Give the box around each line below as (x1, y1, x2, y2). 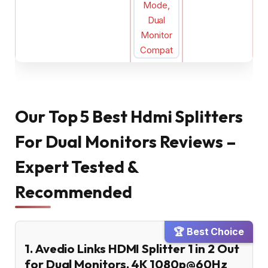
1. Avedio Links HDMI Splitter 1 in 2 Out (25, 240, 239, 256)
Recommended (15, 181, 133, 203)
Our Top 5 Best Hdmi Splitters (15, 106, 243, 127)
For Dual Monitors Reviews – (15, 131, 236, 153)
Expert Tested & (15, 156, 138, 178)
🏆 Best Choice (173, 226, 244, 238)
